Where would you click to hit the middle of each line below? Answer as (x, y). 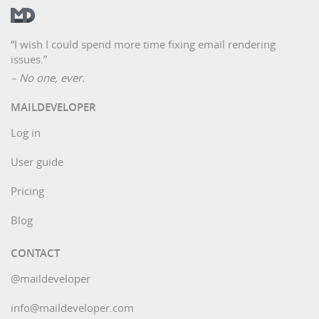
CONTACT (35, 253)
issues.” (29, 59)
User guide (37, 161)
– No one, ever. (48, 77)
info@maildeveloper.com (72, 307)
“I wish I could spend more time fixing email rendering (143, 44)
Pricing (27, 190)
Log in (26, 132)
